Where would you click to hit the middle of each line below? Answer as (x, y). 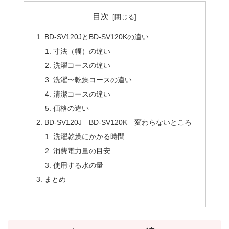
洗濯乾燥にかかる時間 (89, 137)
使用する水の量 (78, 165)
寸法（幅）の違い (82, 51)
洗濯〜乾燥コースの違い (93, 79)
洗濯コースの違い (82, 65)
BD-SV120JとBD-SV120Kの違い (96, 37)
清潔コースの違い (82, 94)
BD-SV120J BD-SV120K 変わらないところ (118, 122)
